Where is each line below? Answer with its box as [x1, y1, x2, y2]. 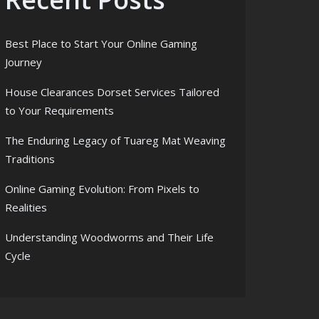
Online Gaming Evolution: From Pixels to [5, 182, 199, 196]
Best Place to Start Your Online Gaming [5, 36, 197, 51]
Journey [5, 55, 42, 69]
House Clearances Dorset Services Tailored [5, 85, 219, 99]
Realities [5, 200, 47, 214]
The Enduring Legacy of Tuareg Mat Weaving [5, 133, 226, 147]
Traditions [5, 152, 55, 166]
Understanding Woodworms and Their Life [5, 230, 214, 244]
